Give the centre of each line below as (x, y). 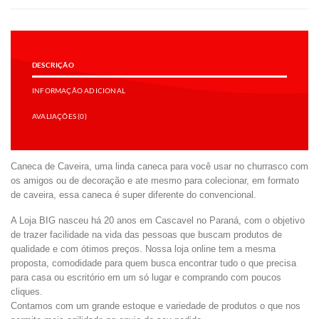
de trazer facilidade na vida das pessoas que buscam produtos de (146, 235)
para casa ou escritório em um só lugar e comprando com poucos (146, 278)
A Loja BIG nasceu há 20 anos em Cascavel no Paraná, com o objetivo (158, 221)
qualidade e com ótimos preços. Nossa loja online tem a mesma (143, 249)
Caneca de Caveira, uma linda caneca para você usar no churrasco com (159, 166)
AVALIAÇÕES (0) (59, 116)
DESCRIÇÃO (53, 65)
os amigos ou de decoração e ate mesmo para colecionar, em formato (155, 180)
